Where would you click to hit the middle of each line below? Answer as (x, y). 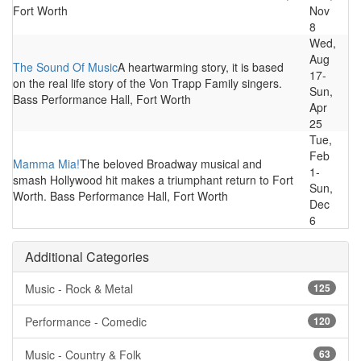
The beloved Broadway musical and (171, 164)
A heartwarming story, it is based (201, 67)
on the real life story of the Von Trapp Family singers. (147, 83)
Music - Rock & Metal (79, 288)
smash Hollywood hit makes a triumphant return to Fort (153, 180)
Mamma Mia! (46, 164)
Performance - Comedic (86, 322)
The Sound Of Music (65, 67)
